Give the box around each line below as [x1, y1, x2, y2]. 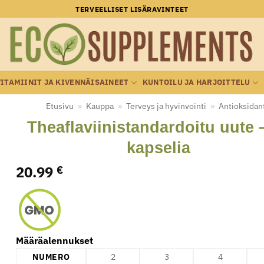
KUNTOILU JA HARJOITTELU [142, 77, 250, 87]
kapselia [126, 138, 190, 157]
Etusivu [45, 101, 74, 111]
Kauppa [85, 101, 114, 111]
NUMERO [32, 250, 70, 262]
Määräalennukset [16, 234, 94, 246]
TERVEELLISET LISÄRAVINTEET [75, 4, 189, 14]
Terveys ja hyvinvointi [126, 101, 206, 111]
